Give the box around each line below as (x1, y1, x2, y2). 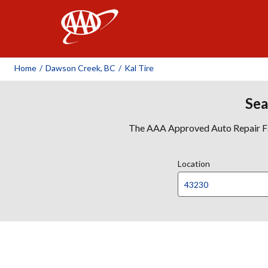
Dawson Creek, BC (45, 63, 115, 73)
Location (178, 159, 210, 169)
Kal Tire (124, 63, 154, 73)
